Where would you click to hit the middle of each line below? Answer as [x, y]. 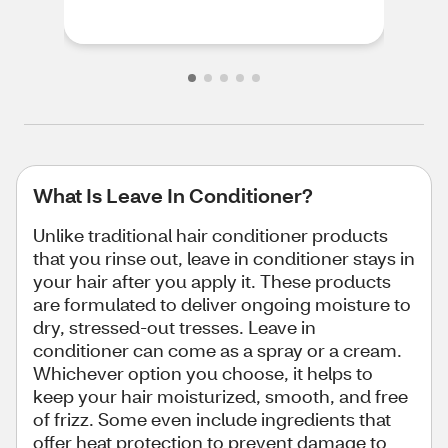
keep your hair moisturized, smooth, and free [220, 396]
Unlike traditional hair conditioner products [210, 235]
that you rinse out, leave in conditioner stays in [224, 258]
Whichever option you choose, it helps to [203, 373]
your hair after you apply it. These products [212, 281]
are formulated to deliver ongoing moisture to [222, 304]
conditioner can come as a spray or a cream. [217, 350]
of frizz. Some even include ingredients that [212, 419]
